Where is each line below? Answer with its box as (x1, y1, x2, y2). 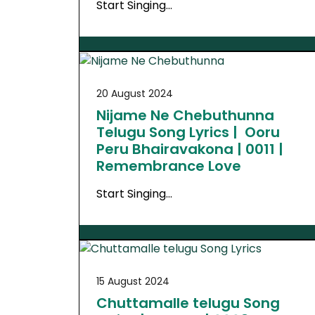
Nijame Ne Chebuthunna (96, 105, 274, 125)
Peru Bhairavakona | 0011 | (96, 139, 283, 159)
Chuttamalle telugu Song (96, 293, 280, 314)
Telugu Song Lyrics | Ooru (96, 122, 280, 142)
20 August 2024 (96, 86, 173, 101)
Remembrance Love (96, 155, 241, 176)
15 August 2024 (96, 274, 169, 289)
